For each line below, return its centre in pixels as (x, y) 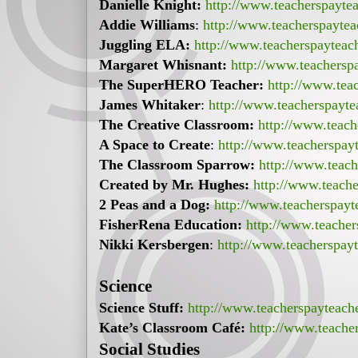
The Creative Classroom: (177, 125)
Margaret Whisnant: (163, 65)
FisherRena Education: (171, 225)
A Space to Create (155, 145)
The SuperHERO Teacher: (181, 85)
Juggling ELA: (145, 45)
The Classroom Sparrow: (177, 165)
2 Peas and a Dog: (155, 205)
